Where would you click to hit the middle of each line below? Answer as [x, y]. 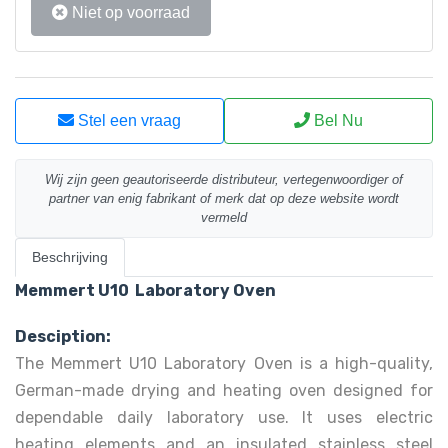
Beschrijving [70, 256]
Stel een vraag [127, 120]
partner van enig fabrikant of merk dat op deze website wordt [224, 198]
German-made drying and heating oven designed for [224, 390]
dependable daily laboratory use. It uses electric [224, 417]
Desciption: [63, 336]
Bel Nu [336, 120]
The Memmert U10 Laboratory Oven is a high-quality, [224, 363]
